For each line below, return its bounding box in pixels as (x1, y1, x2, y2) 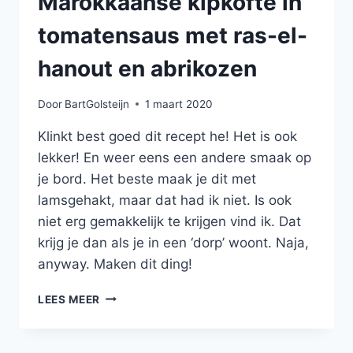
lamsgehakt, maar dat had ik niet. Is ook (38, 191, 292, 208)
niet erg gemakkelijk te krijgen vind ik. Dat (38, 213, 301, 229)
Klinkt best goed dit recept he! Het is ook (38, 128, 297, 144)
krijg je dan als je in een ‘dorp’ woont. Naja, (38, 234, 309, 251)
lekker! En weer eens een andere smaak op (38, 149, 311, 165)
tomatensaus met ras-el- (38, 22, 307, 50)
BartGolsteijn (65, 97, 130, 110)
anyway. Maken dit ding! (38, 255, 192, 272)
